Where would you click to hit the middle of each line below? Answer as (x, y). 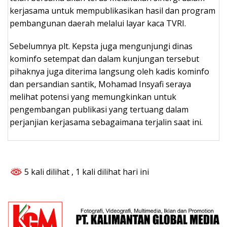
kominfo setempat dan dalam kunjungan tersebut (104, 59)
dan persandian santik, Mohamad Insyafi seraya (100, 84)
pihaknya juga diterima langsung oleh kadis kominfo (109, 71)
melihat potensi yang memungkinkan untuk (93, 97)
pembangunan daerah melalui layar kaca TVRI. (98, 23)
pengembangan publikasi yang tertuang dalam (99, 109)
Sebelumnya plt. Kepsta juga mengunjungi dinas (101, 46)
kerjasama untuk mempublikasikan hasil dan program (112, 10)
